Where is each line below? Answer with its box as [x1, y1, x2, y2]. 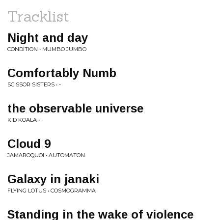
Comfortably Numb [7, 66, 116, 80]
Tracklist [7, 7, 69, 26]
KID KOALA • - [7, 116, 43, 123]
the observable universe [7, 102, 143, 115]
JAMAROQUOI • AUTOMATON [7, 152, 85, 159]
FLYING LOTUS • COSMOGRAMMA [7, 187, 96, 194]
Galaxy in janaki [7, 172, 99, 186]
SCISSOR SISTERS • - [7, 81, 61, 88]
